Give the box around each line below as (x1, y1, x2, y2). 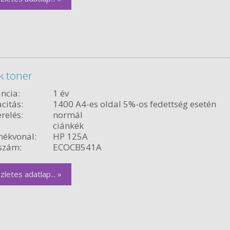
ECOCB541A (52, 141, 102, 153)
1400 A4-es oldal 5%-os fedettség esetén (52, 98, 216, 110)
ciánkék (52, 119, 84, 131)
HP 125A (52, 130, 88, 142)
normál (52, 108, 83, 121)
